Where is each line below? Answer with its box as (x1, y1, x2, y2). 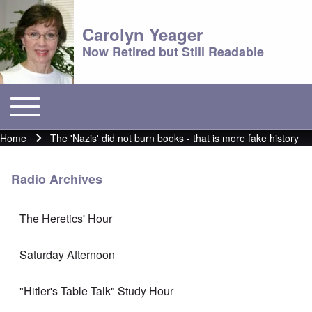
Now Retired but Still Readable (82, 42, 264, 61)
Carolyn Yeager (82, 22, 203, 46)
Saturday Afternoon (19, 246, 115, 263)
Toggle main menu (4, 91, 96, 107)
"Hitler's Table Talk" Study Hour (19, 282, 173, 299)
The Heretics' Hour (19, 210, 112, 226)
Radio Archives (11, 169, 102, 188)
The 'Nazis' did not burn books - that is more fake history (50, 131, 299, 145)
